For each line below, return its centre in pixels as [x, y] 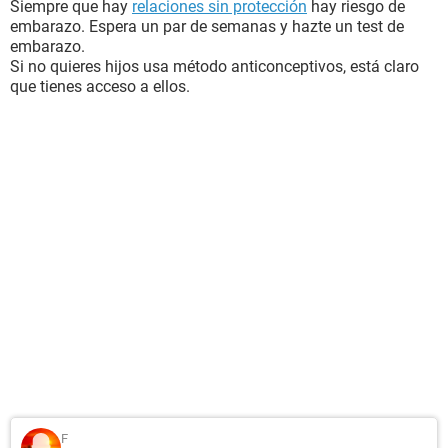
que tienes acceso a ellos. [100, 86]
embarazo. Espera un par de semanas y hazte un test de [207, 26]
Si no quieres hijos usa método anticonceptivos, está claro [214, 66]
